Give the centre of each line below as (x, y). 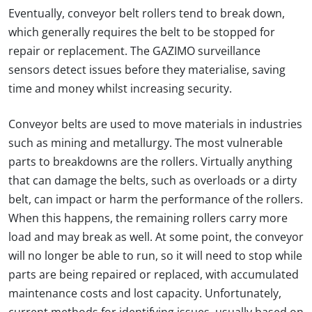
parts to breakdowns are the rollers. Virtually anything (150, 162)
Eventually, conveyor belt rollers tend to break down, (147, 13)
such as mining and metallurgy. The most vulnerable (146, 143)
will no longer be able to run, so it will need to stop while (155, 256)
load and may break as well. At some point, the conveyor (156, 237)
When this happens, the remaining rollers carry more (148, 218)
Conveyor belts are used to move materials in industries (155, 124)
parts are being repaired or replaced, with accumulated (154, 274)
